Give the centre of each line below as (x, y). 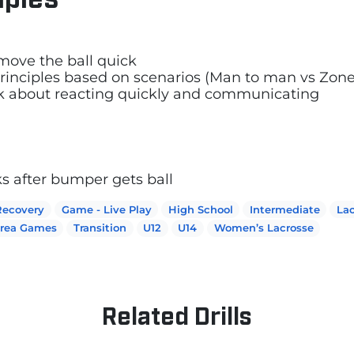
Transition (100, 228)
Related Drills (177, 314)
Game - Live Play (106, 209)
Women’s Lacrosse (264, 228)
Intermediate (284, 209)
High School (200, 209)
